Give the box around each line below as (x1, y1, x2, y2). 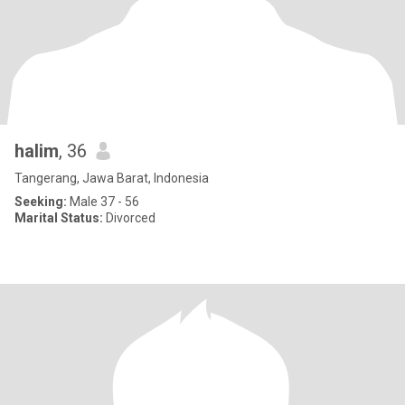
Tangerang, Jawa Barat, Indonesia (14, 171, 209, 185)
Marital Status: (14, 211, 103, 225)
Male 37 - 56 (67, 194, 139, 209)
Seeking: (14, 194, 67, 209)
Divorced (103, 211, 155, 225)
